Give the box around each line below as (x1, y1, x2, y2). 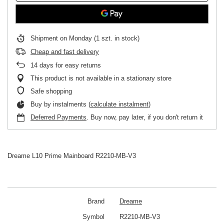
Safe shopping (30, 87, 72, 95)
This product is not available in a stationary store (30, 74, 171, 82)
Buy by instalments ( (30, 100, 90, 108)
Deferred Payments (30, 113, 86, 121)
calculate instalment (90, 100, 148, 108)
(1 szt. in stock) (92, 34, 139, 42)
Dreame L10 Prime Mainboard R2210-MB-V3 (7, 152, 136, 159)
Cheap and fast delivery (30, 48, 99, 55)
